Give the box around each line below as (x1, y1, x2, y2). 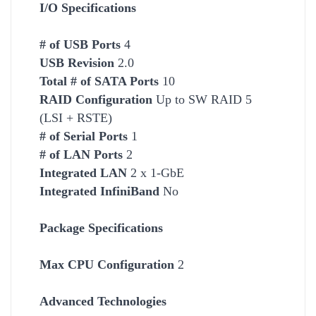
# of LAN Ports (39, 147, 123, 162)
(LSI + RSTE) (39, 110, 112, 125)
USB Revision (39, 55, 114, 70)
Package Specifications (39, 220, 163, 235)
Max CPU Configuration (39, 257, 174, 272)
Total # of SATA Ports (39, 73, 159, 88)
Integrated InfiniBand (39, 183, 159, 198)
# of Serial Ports (39, 128, 128, 143)
